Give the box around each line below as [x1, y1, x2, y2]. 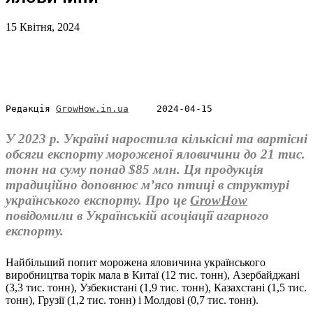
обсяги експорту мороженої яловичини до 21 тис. [6, 146, 305, 161]
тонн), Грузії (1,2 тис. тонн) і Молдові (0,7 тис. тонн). [6, 293, 259, 306]
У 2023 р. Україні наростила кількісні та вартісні [6, 131, 307, 146]
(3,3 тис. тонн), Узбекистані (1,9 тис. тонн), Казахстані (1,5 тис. [6, 281, 307, 293]
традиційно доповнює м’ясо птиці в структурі [6, 177, 289, 192]
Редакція [6, 103, 56, 114]
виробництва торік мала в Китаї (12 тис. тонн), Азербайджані [6, 268, 300, 281]
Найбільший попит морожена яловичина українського [6, 256, 265, 268]
